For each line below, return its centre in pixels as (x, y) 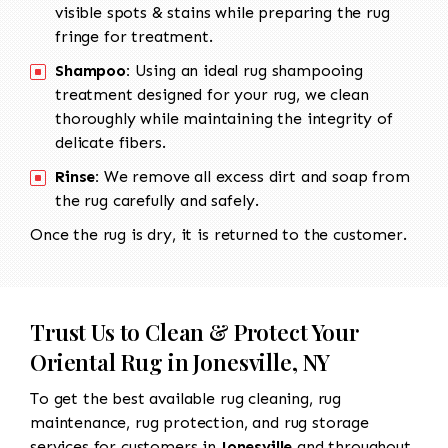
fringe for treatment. (134, 37)
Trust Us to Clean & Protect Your (194, 332)
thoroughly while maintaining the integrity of (224, 119)
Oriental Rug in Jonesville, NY (180, 362)
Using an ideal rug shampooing (246, 71)
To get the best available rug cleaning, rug (186, 399)
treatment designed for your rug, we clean (212, 95)
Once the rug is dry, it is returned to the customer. (218, 235)
